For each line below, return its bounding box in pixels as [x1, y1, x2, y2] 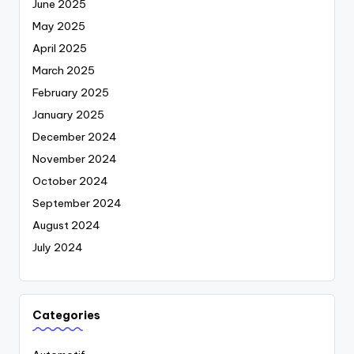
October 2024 [32, 174, 108, 189]
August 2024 [32, 218, 100, 233]
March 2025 [32, 63, 95, 78]
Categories [32, 308, 100, 323]
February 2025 [32, 85, 109, 100]
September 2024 [32, 196, 122, 211]
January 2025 [32, 107, 104, 122]
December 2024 [32, 130, 117, 145]
